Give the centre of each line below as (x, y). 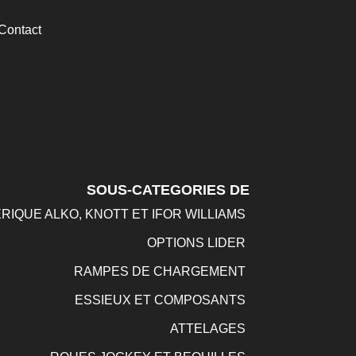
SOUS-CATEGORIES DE (168, 190)
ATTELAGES (207, 329)
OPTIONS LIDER (196, 243)
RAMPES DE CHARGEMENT (159, 271)
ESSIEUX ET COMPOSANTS (160, 300)
